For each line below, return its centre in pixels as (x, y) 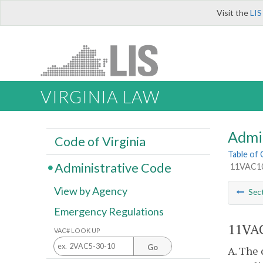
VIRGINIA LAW (100, 97)
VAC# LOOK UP (77, 230)
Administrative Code (113, 168)
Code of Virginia (100, 141)
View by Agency (91, 191)
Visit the (233, 13)
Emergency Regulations (109, 212)
